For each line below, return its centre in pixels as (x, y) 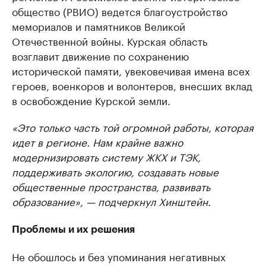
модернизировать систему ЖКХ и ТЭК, (106, 156)
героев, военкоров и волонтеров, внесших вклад (132, 85)
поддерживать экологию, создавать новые (115, 171)
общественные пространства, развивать (111, 186)
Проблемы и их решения (73, 230)
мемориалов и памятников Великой (99, 26)
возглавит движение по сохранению (100, 56)
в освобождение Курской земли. (91, 100)
